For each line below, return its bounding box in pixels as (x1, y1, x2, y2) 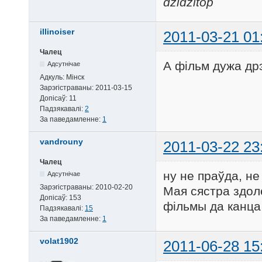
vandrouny (40, 136, 83, 146)
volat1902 (40, 236, 78, 246)
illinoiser (40, 26, 74, 36)
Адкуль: (40, 73, 66, 81)
